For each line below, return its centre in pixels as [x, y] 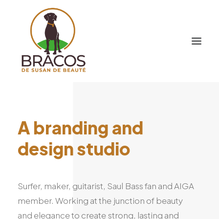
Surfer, [30, 186]
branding [71, 128]
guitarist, [89, 186]
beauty [169, 201]
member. [36, 201]
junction [129, 201]
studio [104, 149]
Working [72, 201]
